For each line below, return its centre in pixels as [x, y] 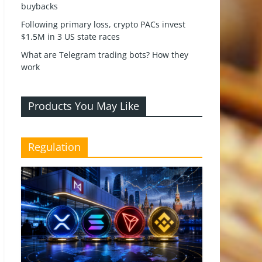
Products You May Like [84, 106]
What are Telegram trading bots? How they [105, 55]
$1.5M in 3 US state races [70, 37]
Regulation [54, 147]
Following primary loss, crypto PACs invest [103, 24]
